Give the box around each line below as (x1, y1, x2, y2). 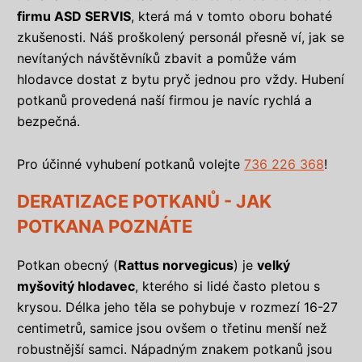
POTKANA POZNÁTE (17, 216, 192, 238)
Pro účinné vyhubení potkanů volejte (17, 155, 244, 172)
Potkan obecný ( (17, 257, 118, 274)
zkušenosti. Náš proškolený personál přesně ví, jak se (17, 29, 344, 46)
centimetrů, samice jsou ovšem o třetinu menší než (17, 320, 327, 337)
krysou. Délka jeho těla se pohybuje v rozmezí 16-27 (17, 299, 338, 316)
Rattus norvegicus (118, 257, 234, 274)
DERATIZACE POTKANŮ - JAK (17, 191, 271, 213)
